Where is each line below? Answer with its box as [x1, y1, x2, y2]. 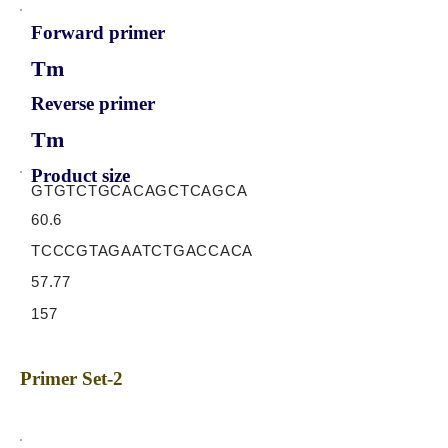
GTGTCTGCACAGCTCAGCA [31, 182, 248, 199]
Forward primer [31, 22, 165, 43]
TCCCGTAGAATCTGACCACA [31, 242, 253, 259]
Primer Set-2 [20, 368, 123, 389]
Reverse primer [31, 93, 155, 114]
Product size [31, 165, 130, 186]
